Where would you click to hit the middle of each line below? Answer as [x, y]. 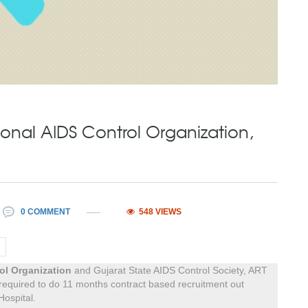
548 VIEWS [158, 212]
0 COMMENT [44, 212]
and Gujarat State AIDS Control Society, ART [171, 271]
